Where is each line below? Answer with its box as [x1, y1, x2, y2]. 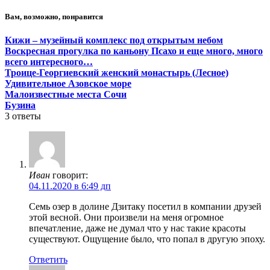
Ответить [29, 254, 67, 265]
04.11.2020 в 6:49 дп [29, 180, 111, 191]
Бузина [5, 99, 36, 110]
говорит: [52, 169, 88, 180]
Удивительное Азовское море [5, 78, 131, 89]
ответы [12, 110, 41, 121]
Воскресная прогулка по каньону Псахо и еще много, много [5, 45, 263, 56]
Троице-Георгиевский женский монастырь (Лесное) [5, 67, 228, 78]
